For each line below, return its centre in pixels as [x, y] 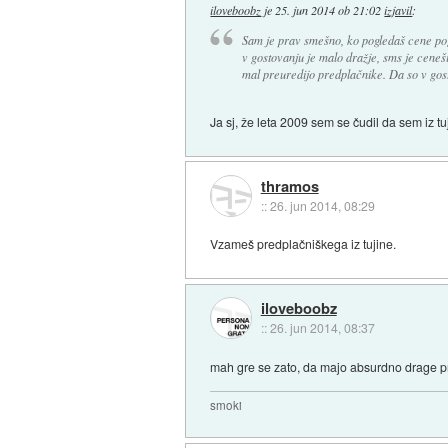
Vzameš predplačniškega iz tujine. [303, 244]
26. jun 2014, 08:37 [322, 327]
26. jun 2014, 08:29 [322, 205]
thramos [289, 185]
